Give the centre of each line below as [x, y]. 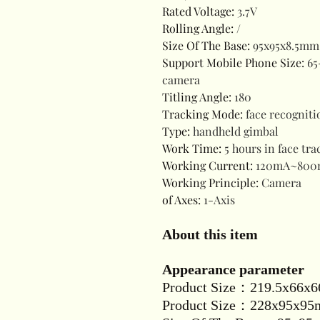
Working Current [206, 165]
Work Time [190, 148]
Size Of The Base [205, 45]
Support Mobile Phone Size [232, 62]
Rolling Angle [196, 28]
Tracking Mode [201, 114]
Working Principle [209, 182]
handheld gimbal [236, 131]
